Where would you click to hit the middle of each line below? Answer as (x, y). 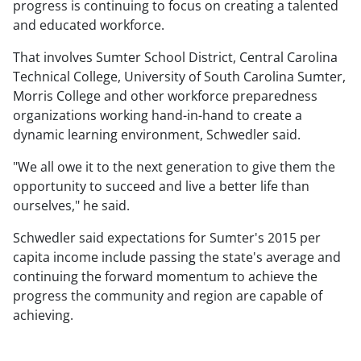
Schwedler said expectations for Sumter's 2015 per (167, 238)
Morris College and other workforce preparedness (165, 96)
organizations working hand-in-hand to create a (158, 116)
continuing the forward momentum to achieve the (165, 277)
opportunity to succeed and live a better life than (161, 187)
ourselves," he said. (71, 206)
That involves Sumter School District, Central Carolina (175, 58)
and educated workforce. (89, 25)
